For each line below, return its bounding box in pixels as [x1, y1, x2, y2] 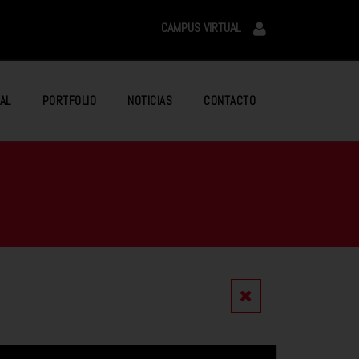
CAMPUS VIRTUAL [161, 19, 241, 36]
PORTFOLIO [42, 93, 96, 108]
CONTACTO [204, 93, 256, 108]
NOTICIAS [127, 93, 172, 108]
